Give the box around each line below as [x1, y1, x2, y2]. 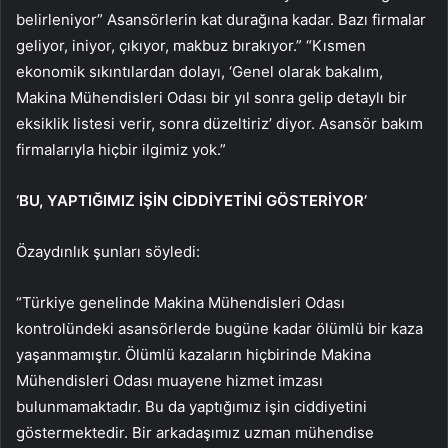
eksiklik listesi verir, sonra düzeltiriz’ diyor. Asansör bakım [16, 114, 423, 134]
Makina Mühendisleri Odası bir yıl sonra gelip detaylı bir [16, 88, 407, 108]
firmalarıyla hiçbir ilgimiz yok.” [16, 140, 226, 160]
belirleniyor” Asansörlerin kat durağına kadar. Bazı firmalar [16, 10, 426, 30]
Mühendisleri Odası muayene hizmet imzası [16, 371, 323, 391]
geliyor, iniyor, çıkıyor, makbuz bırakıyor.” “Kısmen [16, 36, 366, 56]
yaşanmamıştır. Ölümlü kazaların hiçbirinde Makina [16, 345, 371, 365]
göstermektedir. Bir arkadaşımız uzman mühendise [16, 423, 374, 443]
